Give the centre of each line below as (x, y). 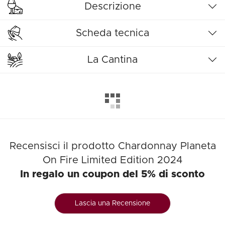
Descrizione (113, 7)
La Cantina (113, 60)
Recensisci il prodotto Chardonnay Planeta (113, 146)
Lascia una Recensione (113, 203)
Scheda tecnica (113, 33)
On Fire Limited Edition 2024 (113, 160)
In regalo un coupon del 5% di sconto (113, 174)
